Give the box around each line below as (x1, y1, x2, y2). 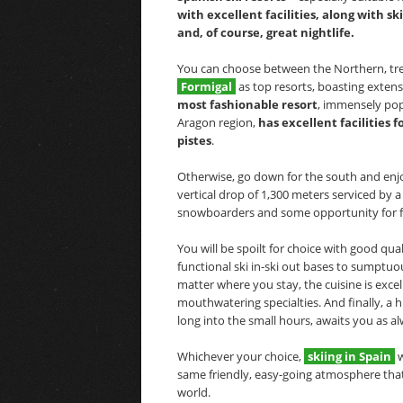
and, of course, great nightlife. (177, 24, 354, 40)
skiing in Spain (308, 348, 391, 364)
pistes (177, 132, 211, 148)
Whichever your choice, (177, 348, 304, 364)
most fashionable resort (177, 96, 318, 112)
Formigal (181, 78, 232, 94)
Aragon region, (177, 114, 258, 130)
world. (177, 384, 210, 400)
